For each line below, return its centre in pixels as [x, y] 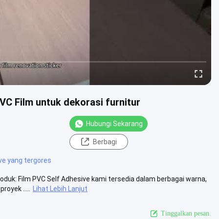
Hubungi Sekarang [114, 123]
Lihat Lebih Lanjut [60, 188]
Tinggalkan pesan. [186, 213]
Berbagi [105, 142]
